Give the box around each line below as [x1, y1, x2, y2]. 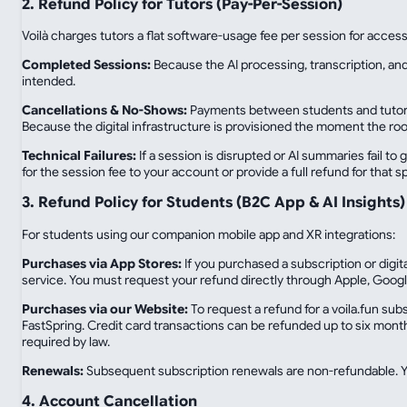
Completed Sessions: [22, 56, 151, 73]
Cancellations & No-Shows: [22, 102, 187, 118]
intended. [22, 73, 75, 89]
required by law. [22, 333, 110, 350]
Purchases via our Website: [22, 300, 188, 317]
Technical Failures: [22, 147, 136, 164]
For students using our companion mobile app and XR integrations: [22, 225, 395, 243]
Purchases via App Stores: [22, 254, 182, 272]
